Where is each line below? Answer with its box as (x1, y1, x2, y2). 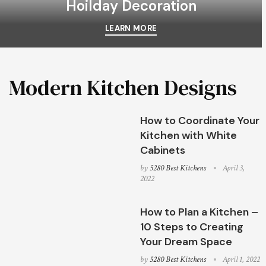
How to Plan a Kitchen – (140, 205, 259, 219)
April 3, (223, 163, 245, 173)
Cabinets (140, 143, 186, 157)
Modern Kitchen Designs (9, 73, 237, 102)
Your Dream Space (140, 235, 233, 249)
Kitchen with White (140, 128, 237, 142)
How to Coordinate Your (140, 113, 260, 128)
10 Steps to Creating (140, 220, 244, 234)
